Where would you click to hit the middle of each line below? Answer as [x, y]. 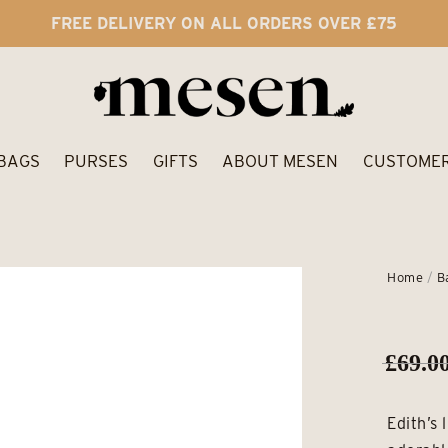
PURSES [96, 161]
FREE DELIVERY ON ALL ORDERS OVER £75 [224, 23]
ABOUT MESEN [280, 161]
